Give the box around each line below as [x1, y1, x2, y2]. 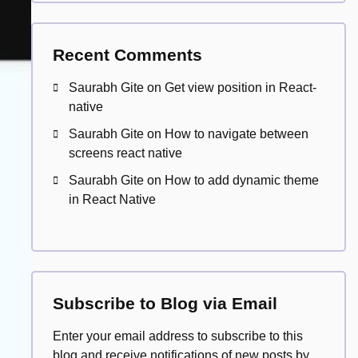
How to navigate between [164, 127, 308, 141]
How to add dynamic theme [164, 173, 319, 187]
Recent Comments [52, 46, 202, 64]
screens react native [68, 146, 182, 160]
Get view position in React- [164, 81, 316, 94]
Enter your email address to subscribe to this [52, 329, 303, 343]
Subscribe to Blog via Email [52, 294, 277, 312]
